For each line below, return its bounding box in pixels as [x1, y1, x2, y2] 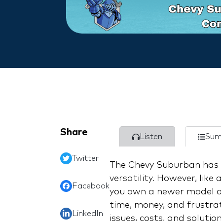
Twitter [72, 154, 99, 163]
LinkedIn [72, 210, 103, 218]
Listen [140, 133, 162, 141]
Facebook [72, 182, 110, 190]
